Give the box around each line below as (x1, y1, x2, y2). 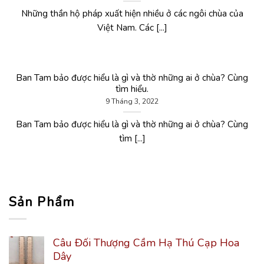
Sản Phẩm (9, 193, 74, 212)
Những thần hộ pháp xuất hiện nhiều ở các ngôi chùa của (21, 7, 243, 19)
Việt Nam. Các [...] (97, 21, 167, 34)
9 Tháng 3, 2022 (105, 96, 159, 106)
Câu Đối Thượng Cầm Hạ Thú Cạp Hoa (53, 236, 239, 250)
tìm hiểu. (115, 83, 148, 95)
